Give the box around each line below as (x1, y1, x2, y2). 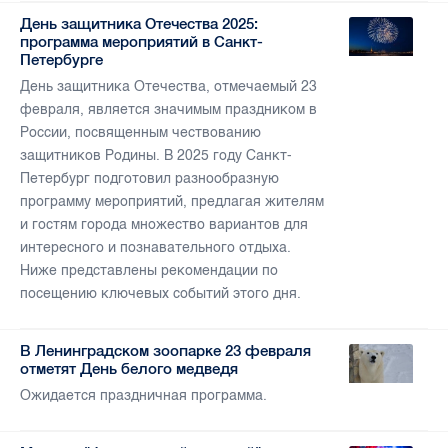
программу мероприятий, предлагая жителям (20, 193, 324, 211)
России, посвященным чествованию (20, 124, 261, 142)
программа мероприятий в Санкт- (20, 33, 263, 51)
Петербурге (20, 51, 103, 69)
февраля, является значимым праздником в (20, 101, 317, 119)
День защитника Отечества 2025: (20, 15, 258, 33)
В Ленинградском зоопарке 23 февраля (20, 342, 311, 360)
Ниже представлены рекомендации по (20, 262, 278, 280)
